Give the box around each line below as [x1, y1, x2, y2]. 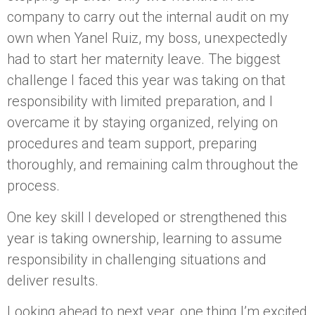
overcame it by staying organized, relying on [7, 114, 278, 131]
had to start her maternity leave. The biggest [7, 51, 281, 68]
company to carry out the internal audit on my [7, 8, 289, 26]
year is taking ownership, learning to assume [7, 229, 282, 247]
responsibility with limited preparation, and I [7, 93, 273, 110]
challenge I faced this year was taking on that [7, 72, 285, 89]
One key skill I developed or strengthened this [7, 208, 287, 226]
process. [7, 177, 60, 195]
